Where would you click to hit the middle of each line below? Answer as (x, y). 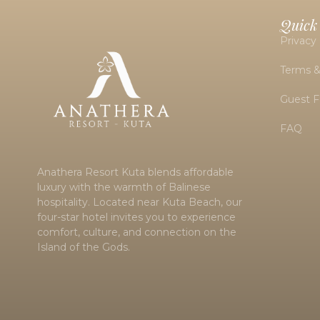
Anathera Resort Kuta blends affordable (135, 172)
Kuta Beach (191, 202)
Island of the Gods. (84, 247)
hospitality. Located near (100, 202)
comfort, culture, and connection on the (137, 232)
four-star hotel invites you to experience (136, 217)
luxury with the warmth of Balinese (124, 187)
